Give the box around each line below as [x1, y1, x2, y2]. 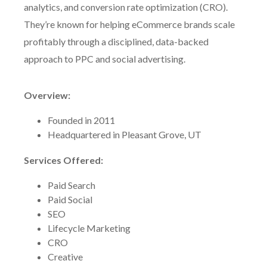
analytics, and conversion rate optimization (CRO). [24, 1, 228, 13]
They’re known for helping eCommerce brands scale [24, 18, 235, 30]
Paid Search [48, 179, 95, 191]
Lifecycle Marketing [48, 222, 131, 234]
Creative [48, 251, 83, 262]
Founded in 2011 [48, 114, 115, 126]
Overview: [24, 89, 70, 101]
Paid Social [48, 194, 92, 205]
